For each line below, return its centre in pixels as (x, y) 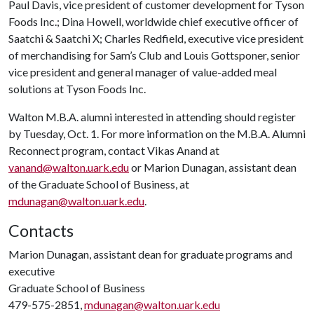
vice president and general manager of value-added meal (143, 72)
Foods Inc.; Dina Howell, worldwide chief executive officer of (153, 21)
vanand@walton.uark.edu (69, 167)
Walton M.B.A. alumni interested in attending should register (152, 117)
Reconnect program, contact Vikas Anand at (114, 150)
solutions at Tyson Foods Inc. (77, 89)
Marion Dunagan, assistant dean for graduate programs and (150, 254)
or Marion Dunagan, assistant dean (213, 167)
